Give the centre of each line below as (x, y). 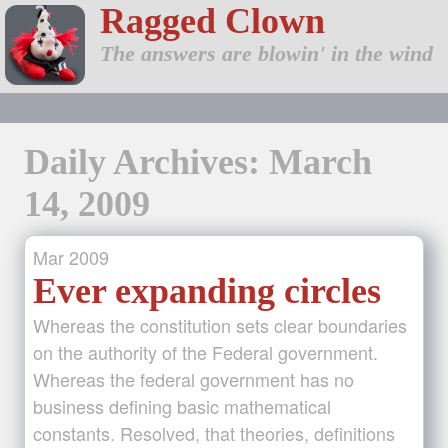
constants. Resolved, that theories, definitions (214, 433)
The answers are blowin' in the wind (266, 54)
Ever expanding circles (207, 291)
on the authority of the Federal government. (205, 352)
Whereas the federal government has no (193, 379)
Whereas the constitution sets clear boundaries (220, 325)
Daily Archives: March (198, 162)
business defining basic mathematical (182, 406)
